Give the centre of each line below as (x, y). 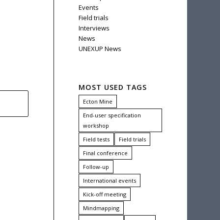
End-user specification (112, 115)
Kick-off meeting (104, 194)
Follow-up (96, 167)
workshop (96, 125)
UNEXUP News (100, 49)
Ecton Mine (97, 101)
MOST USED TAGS (112, 87)
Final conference (105, 153)
